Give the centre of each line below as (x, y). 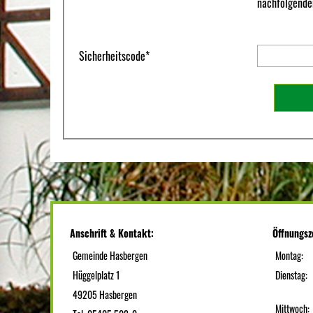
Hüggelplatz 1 (97, 275)
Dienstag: (292, 275)
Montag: (290, 255)
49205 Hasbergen (105, 294)
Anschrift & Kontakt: (112, 233)
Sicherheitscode (112, 56)
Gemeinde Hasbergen (110, 255)
